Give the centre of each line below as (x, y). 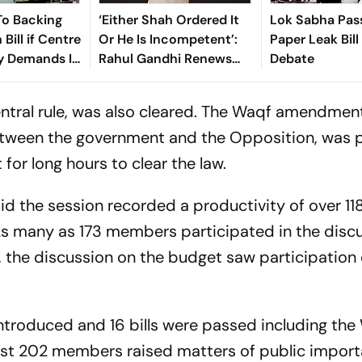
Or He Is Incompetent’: (168, 40)
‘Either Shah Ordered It (168, 20)
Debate (292, 59)
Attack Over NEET (153, 78)
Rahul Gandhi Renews (165, 59)
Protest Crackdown (158, 98)
